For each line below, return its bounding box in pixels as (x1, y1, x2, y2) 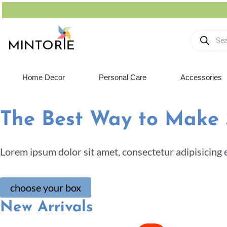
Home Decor (22, 73, 65, 82)
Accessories (180, 73, 222, 82)
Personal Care (98, 73, 146, 82)
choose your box (10, 181, 81, 194)
